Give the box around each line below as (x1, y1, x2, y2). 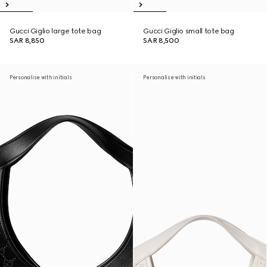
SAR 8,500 (143, 36, 179, 45)
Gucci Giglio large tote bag (10, 27, 101, 35)
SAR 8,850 (10, 36, 45, 45)
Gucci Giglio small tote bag (143, 27, 234, 35)
